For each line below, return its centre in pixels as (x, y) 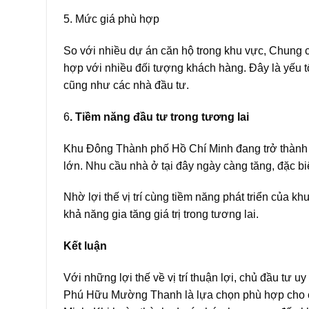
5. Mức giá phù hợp (111, 19)
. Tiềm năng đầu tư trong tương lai (159, 117)
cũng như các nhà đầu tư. (126, 85)
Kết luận (85, 246)
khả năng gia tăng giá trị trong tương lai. (161, 215)
